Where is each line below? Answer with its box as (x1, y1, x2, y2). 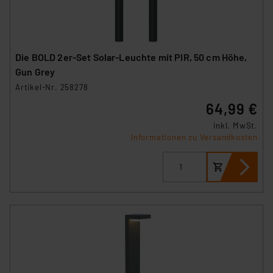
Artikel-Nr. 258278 (15, 82, 88, 92)
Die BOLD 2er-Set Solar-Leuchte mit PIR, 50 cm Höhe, (15, 51, 247, 63)
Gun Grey (15, 65, 55, 77)
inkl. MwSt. (213, 120, 258, 130)
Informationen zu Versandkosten (131, 132, 258, 142)
